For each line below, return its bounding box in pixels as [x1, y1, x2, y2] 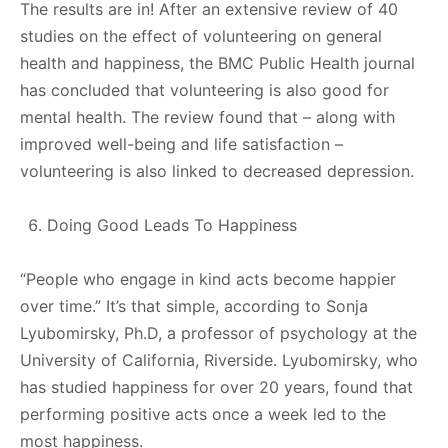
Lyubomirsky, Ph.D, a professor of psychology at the [20, 322, 417, 343]
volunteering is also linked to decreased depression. [20, 160, 414, 181]
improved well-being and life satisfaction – [20, 133, 343, 154]
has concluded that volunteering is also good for [20, 79, 389, 100]
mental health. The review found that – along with [20, 106, 395, 127]
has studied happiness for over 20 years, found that [20, 376, 413, 397]
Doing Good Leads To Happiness [47, 214, 297, 235]
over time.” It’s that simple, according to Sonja [20, 295, 368, 316]
